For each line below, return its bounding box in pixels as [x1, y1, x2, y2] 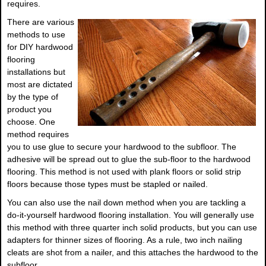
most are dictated [7, 80, 72, 90]
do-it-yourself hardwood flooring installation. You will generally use [7, 210, 254, 220]
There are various [7, 17, 74, 27]
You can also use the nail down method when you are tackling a [7, 198, 246, 208]
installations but [7, 67, 65, 77]
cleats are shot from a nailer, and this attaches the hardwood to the [7, 248, 258, 258]
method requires [7, 129, 69, 140]
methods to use [7, 30, 65, 40]
